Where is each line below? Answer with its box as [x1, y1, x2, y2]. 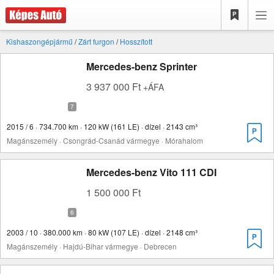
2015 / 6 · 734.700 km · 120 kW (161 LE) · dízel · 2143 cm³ [7, 121, 198, 131]
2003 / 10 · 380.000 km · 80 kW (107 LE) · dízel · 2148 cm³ [7, 227, 198, 237]
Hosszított [120, 36, 152, 46]
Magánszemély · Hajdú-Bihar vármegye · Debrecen [7, 241, 177, 251]
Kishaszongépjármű [6, 36, 73, 46]
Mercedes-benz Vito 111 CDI [86, 165, 217, 179]
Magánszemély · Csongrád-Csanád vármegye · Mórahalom [7, 135, 203, 146]
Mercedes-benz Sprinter [86, 59, 197, 73]
